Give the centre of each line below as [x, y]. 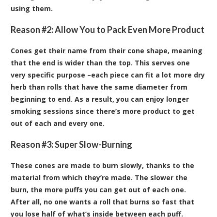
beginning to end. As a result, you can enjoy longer [100, 99]
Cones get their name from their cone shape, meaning [107, 50]
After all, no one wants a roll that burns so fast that [103, 201]
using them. [32, 8]
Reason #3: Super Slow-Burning [72, 144]
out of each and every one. [58, 123]
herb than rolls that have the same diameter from [99, 87]
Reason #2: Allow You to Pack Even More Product [108, 29]
